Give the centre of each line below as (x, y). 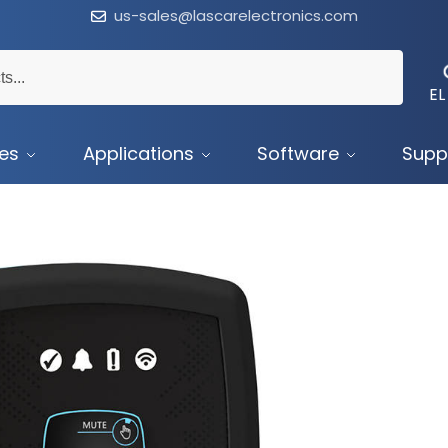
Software (297, 153)
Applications (138, 153)
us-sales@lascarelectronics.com (235, 15)
